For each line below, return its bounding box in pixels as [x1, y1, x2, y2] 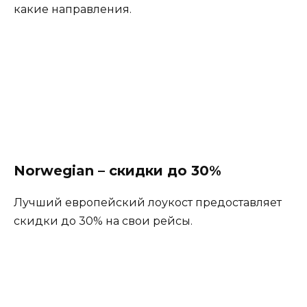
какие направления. [14, 3, 132, 16]
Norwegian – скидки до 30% [14, 162, 221, 180]
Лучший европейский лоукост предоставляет [14, 196, 282, 210]
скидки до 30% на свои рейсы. [14, 214, 193, 228]
